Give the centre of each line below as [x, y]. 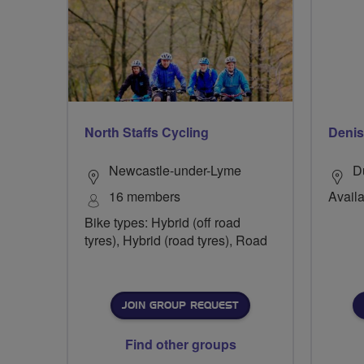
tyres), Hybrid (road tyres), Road [176, 240]
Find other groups [180, 344]
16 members [145, 197]
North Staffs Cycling [147, 132]
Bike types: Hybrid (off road [162, 223]
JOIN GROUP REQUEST [180, 306]
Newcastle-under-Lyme [175, 171]
